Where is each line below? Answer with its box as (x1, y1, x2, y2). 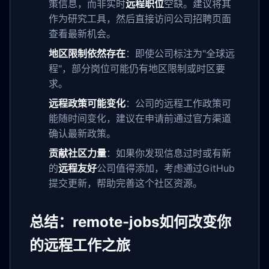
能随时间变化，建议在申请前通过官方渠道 (49, 112, 231, 124)
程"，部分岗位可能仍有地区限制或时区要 (49, 62, 225, 74)
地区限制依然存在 (49, 47, 125, 59)
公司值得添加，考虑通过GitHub (97, 162, 235, 174)
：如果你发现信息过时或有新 (106, 147, 231, 159)
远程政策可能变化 (49, 97, 125, 109)
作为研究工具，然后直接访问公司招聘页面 (49, 12, 231, 25)
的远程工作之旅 (29, 236, 130, 254)
